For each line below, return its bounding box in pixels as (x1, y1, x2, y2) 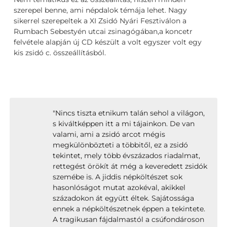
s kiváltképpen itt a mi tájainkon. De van (52, 119, 195, 129)
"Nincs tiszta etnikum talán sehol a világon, (52, 108, 205, 118)
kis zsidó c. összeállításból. (14, 48, 106, 57)
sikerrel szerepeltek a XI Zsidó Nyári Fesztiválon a (14, 16, 187, 25)
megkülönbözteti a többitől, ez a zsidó (52, 140, 188, 150)
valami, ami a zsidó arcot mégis (52, 130, 165, 139)
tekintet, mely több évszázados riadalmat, (52, 151, 200, 161)
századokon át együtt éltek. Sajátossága (52, 194, 194, 203)
